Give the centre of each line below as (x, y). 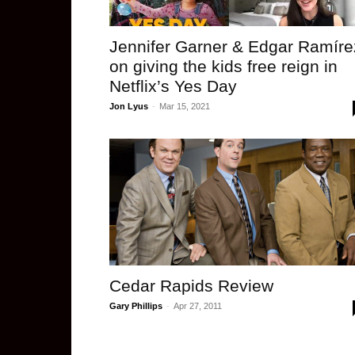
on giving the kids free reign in (223, 66)
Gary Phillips (136, 306)
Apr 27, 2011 (198, 306)
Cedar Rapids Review (191, 286)
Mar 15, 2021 (185, 106)
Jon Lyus (129, 106)
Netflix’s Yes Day (173, 86)
